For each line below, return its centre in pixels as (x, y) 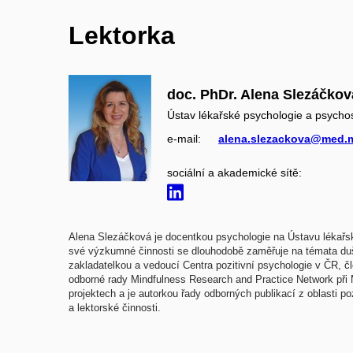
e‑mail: (184, 138)
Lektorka (122, 35)
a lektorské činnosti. (115, 307)
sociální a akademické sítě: (234, 172)
